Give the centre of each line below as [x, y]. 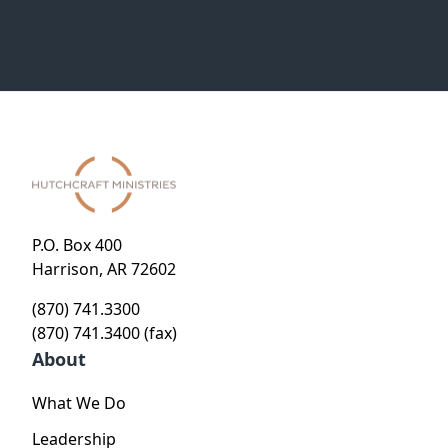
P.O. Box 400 [77, 245]
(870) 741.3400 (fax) [104, 333]
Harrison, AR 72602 [104, 269]
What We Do [79, 403]
